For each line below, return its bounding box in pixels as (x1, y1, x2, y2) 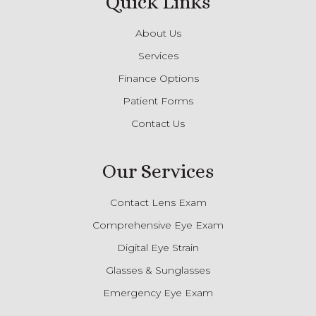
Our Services (102, 159, 214, 183)
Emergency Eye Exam (103, 286, 213, 299)
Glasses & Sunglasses (106, 263, 210, 276)
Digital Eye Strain (117, 241, 199, 254)
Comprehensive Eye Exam (92, 218, 224, 231)
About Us (135, 26, 181, 39)
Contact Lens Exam (109, 195, 207, 209)
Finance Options (117, 71, 199, 85)
